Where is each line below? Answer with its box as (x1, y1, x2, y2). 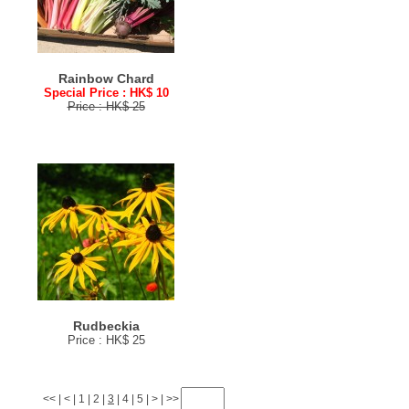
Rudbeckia (72, 319, 140, 333)
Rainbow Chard (58, 71, 154, 86)
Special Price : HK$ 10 (43, 86, 169, 100)
